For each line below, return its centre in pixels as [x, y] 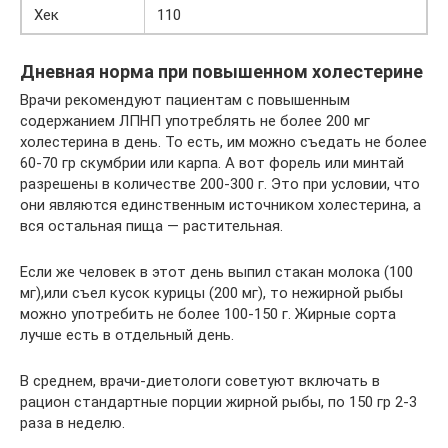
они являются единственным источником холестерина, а [220, 205]
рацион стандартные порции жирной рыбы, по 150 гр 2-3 [218, 402]
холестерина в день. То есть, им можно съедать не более [223, 142]
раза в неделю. [72, 423]
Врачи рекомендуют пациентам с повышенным [185, 100]
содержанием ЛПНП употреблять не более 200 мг [195, 121]
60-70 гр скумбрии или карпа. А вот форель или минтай [212, 163]
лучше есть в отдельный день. [127, 335]
